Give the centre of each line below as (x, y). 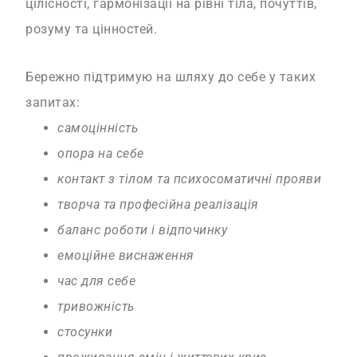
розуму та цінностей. (92, 29)
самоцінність (98, 128)
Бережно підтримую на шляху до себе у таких (171, 77)
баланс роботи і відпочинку (143, 230)
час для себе (97, 281)
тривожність (96, 307)
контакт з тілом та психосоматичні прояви (190, 179)
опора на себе (101, 154)
